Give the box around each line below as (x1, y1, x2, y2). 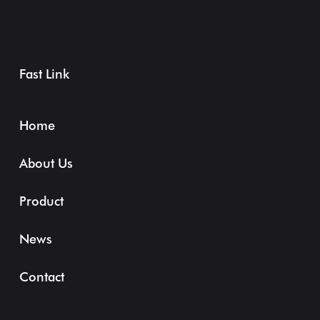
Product (19, 194, 64, 209)
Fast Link (19, 66, 69, 81)
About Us (19, 156, 73, 171)
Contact (19, 269, 64, 284)
